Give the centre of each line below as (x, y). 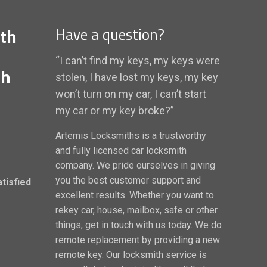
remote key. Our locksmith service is (131, 255)
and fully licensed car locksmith (121, 150)
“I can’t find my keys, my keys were (138, 60)
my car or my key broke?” (115, 111)
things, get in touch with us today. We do (139, 225)
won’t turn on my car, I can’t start (131, 94)
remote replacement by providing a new (138, 240)
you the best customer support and (128, 180)
